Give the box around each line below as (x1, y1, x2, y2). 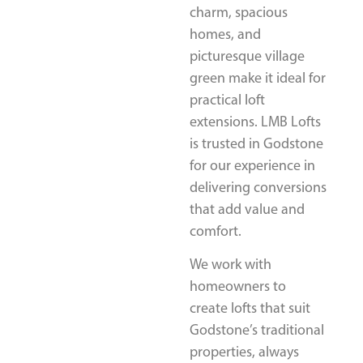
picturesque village (190, 46, 305, 65)
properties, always (190, 343, 299, 361)
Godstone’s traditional (190, 321, 324, 340)
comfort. (190, 221, 241, 240)
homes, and (190, 24, 261, 43)
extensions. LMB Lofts (190, 112, 321, 130)
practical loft (190, 90, 265, 109)
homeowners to (190, 277, 286, 296)
